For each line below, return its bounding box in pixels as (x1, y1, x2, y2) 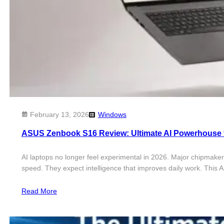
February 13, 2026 (29, 110, 89, 118)
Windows (97, 110, 126, 118)
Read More (21, 187, 57, 195)
